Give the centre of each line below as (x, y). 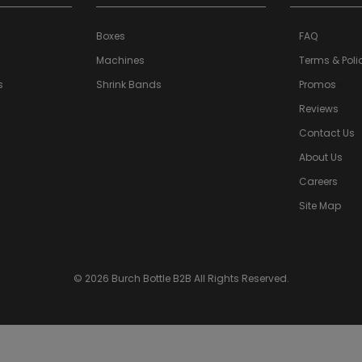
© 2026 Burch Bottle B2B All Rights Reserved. (181, 278)
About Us (320, 157)
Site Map (320, 206)
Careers (318, 181)
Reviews (318, 109)
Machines (120, 60)
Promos (317, 84)
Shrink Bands (129, 84)
